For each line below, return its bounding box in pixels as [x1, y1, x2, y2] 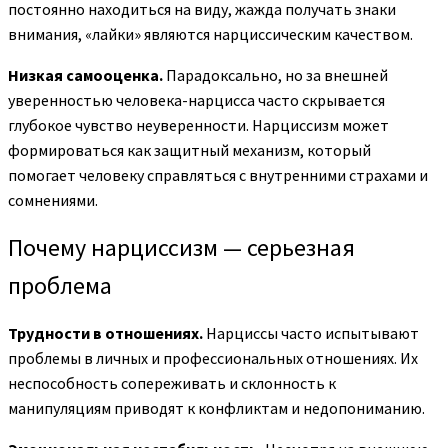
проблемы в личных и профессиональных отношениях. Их [8, 348, 418, 369]
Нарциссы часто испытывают [203, 323, 419, 344]
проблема [8, 270, 112, 302]
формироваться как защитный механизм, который [8, 140, 371, 161]
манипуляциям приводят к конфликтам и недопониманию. [8, 398, 425, 419]
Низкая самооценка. [8, 65, 163, 86]
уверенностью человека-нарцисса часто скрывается [8, 90, 385, 111]
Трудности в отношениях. [8, 323, 203, 344]
